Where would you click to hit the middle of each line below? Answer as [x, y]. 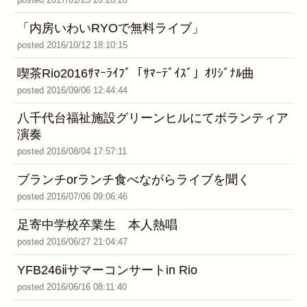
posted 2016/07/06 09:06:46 [72, 197]
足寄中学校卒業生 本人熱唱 [97, 225]
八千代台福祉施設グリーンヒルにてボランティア [153, 118]
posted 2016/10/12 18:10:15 [72, 45]
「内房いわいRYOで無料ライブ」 [111, 28]
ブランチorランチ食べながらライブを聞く [134, 180]
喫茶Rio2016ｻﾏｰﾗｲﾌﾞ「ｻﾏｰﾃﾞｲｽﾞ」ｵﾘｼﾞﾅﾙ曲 [136, 73]
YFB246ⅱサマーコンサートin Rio [107, 270]
